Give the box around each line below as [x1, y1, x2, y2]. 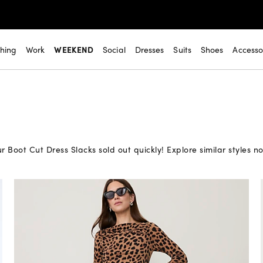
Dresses [134, 43, 164, 55]
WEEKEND [54, 43, 94, 55]
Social [103, 43, 126, 55]
